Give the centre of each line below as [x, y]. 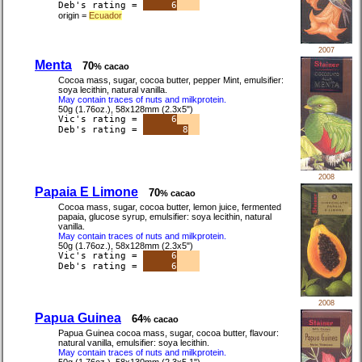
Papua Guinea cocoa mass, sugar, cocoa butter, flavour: [168, 333]
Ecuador [105, 16]
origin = [74, 16]
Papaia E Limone [86, 192]
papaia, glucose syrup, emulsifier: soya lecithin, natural [165, 217]
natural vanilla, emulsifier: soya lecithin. [134, 343]
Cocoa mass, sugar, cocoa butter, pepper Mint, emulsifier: [171, 80]
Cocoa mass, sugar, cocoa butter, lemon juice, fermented [170, 207]
